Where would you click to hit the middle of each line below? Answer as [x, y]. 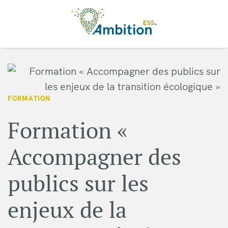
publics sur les [78, 183]
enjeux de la [67, 210]
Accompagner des [94, 157]
